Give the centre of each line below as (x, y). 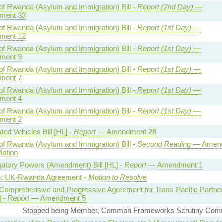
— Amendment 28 (126, 131)
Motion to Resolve (117, 177)
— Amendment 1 (174, 165)
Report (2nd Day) (165, 6)
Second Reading (164, 144)
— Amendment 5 (57, 198)
